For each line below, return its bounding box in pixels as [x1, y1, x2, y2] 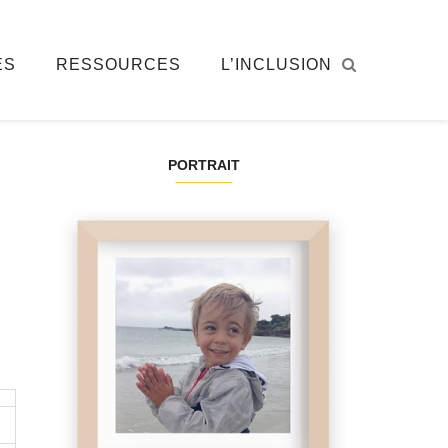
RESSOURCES [55, 56, 181, 73]
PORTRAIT [167, 157, 240, 173]
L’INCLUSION [220, 56, 332, 73]
